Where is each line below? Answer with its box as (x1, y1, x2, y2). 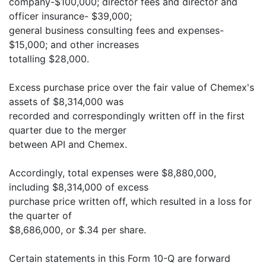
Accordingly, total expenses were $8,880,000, (9, 167, 216, 179)
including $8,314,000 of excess (9, 181, 148, 193)
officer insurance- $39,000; (9, 10, 132, 22)
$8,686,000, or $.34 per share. (9, 224, 146, 236)
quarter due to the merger (9, 124, 126, 136)
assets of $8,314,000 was (9, 96, 123, 107)
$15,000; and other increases (9, 39, 139, 50)
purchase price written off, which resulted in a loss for (9, 195, 252, 207)
